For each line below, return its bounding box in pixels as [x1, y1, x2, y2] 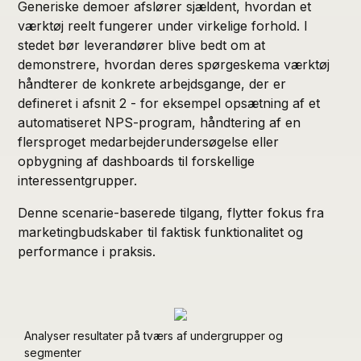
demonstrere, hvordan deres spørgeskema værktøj [18, 56, 330, 73]
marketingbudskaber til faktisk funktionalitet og [18, 223, 304, 240]
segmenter [24, 345, 82, 359]
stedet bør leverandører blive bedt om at [18, 36, 266, 53]
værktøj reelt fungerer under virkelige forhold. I [18, 17, 309, 34]
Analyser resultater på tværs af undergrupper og [24, 328, 284, 342]
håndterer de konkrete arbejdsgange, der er [18, 75, 287, 92]
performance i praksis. [18, 243, 156, 259]
